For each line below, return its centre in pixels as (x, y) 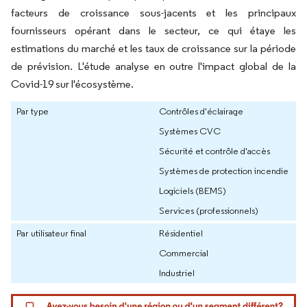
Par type (33, 111)
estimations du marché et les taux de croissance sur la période (153, 48)
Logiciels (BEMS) (193, 190)
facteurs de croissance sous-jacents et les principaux (153, 12)
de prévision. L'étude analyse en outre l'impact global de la (153, 66)
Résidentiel (181, 233)
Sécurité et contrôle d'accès (214, 150)
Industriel (177, 272)
